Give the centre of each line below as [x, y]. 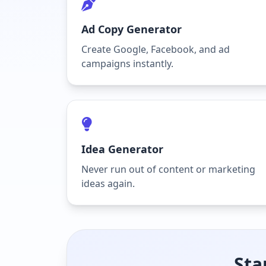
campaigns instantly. [127, 64]
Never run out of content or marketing [168, 169]
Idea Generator [122, 149]
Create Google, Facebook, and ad [156, 49]
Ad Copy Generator [132, 29]
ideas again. [108, 183]
